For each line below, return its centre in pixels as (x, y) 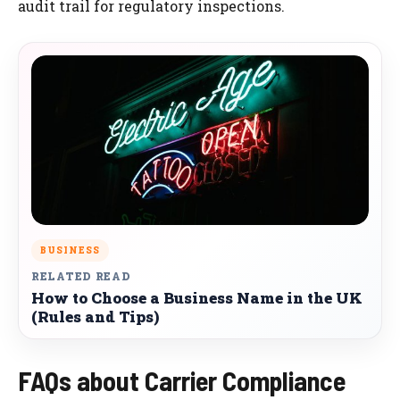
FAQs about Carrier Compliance (182, 381)
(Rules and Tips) (95, 317)
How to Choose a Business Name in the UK (197, 298)
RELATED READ (81, 276)
